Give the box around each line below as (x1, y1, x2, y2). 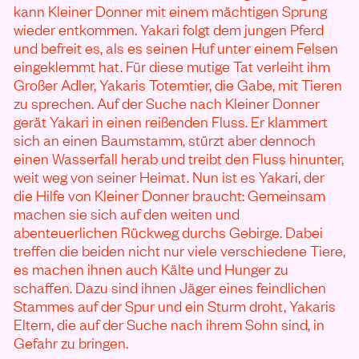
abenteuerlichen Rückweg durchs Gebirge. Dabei (14, 221, 323, 241)
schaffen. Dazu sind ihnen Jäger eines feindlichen (14, 276, 326, 296)
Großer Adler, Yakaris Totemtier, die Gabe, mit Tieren (14, 74, 342, 94)
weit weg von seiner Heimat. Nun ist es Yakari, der (14, 166, 325, 186)
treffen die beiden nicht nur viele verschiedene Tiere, (14, 240, 345, 260)
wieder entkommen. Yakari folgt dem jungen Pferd (14, 18, 324, 38)
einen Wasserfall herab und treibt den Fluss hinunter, (14, 147, 344, 167)
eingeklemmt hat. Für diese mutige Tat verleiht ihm (14, 55, 330, 75)
